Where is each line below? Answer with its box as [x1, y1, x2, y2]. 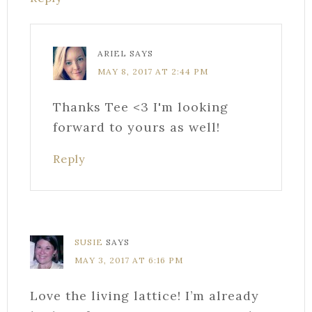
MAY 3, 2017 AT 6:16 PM [75, 254, 183, 265]
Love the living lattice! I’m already [30, 287, 259, 304]
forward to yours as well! [53, 118, 220, 135]
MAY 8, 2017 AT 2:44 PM [97, 65, 208, 77]
